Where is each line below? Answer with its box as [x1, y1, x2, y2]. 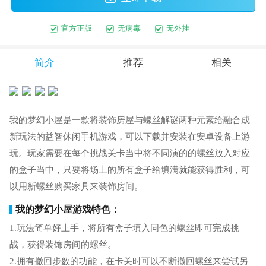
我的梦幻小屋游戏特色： [15, 204, 121, 214]
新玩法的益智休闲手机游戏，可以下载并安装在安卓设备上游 [9, 132, 250, 142]
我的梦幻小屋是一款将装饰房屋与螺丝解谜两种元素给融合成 [9, 115, 250, 125]
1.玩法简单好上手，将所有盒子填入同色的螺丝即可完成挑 [9, 223, 239, 233]
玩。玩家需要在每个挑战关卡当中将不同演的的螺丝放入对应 [9, 148, 250, 159]
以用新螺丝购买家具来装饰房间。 [9, 182, 143, 192]
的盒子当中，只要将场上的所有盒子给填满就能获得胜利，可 [9, 165, 250, 175]
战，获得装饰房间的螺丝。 [9, 239, 116, 249]
